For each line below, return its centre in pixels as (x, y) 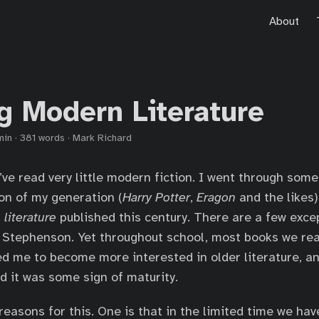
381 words (42, 138)
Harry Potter (156, 197)
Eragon (216, 197)
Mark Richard (102, 138)
